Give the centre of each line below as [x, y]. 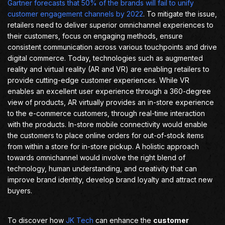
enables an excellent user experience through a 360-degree [109, 91]
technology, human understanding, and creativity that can [102, 168]
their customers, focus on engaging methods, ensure [95, 36]
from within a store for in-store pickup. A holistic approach [103, 146]
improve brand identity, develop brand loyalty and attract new [110, 180]
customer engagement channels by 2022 [75, 14]
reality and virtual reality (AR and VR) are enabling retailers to [108, 69]
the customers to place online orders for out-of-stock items [106, 135]
